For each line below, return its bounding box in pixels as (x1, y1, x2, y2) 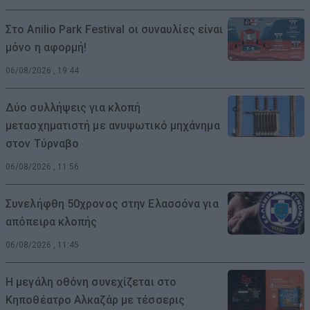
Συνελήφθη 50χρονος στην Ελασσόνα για (6, 197, 219, 210)
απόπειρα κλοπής (6, 215, 98, 228)
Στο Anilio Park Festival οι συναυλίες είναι (6, 22, 224, 36)
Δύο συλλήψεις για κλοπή (6, 100, 141, 114)
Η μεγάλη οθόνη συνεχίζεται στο (6, 275, 177, 289)
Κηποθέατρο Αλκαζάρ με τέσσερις (6, 293, 185, 307)
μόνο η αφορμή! (6, 40, 87, 54)
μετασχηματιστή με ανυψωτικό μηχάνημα (6, 118, 220, 132)
